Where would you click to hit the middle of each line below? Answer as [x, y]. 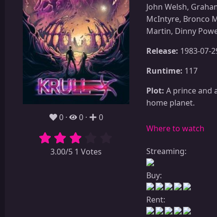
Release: [162, 51]
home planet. [170, 102]
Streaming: [166, 151]
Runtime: [164, 70]
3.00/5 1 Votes [76, 152]
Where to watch [175, 128]
